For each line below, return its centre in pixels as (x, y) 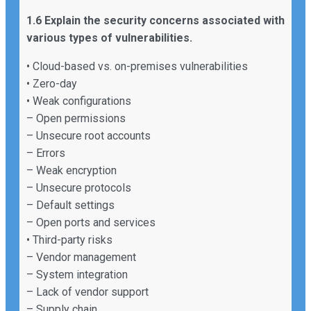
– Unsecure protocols (79, 187)
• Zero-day (52, 83)
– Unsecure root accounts (89, 135)
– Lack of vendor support (87, 292)
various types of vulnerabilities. (109, 37)
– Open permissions (76, 118)
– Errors (46, 153)
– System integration (77, 274)
